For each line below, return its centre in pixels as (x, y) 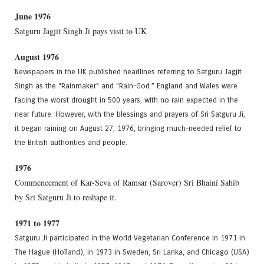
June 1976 (33, 16)
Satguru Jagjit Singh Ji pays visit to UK (81, 31)
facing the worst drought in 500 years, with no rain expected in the (126, 100)
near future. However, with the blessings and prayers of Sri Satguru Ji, (130, 114)
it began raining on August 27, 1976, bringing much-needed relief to (128, 128)
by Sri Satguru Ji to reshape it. (66, 197)
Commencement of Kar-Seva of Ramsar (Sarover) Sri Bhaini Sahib (127, 183)
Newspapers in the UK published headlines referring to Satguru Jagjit (128, 71)
